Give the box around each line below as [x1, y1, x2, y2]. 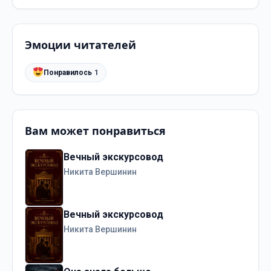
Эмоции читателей [25, 38, 136, 53]
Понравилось [44, 68, 93, 77]
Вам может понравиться [25, 123, 166, 138]
